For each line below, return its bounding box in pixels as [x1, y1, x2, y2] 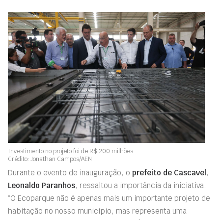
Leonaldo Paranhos [8, 181, 75, 190]
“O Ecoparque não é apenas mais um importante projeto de [8, 193, 210, 203]
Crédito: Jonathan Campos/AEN [8, 155, 92, 163]
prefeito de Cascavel [132, 168, 206, 177]
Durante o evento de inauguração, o [8, 168, 132, 177]
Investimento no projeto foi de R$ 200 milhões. [8, 147, 135, 155]
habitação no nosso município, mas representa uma [8, 206, 187, 216]
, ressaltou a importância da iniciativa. [75, 181, 206, 190]
